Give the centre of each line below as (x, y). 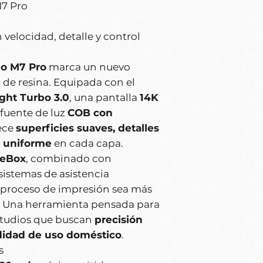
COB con (90, 113)
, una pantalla (104, 98)
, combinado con (69, 159)
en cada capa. (87, 144)
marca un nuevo (88, 67)
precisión (119, 220)
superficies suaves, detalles (87, 128)
